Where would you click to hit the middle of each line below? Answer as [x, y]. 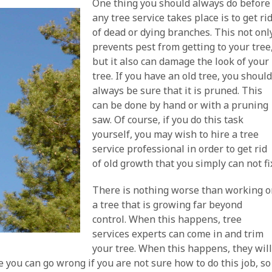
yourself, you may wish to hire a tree [176, 134]
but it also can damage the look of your [181, 61]
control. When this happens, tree [167, 219]
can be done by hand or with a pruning [181, 105]
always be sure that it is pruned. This [178, 90]
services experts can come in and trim [178, 234]
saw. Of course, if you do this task [168, 120]
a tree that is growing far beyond [168, 205]
